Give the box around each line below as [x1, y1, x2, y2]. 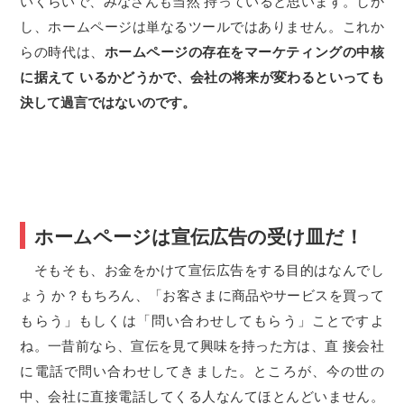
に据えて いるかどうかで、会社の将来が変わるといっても [20, 69, 384, 85]
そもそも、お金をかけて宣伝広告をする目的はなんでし [20, 262, 384, 278]
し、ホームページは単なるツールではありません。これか [20, 19, 384, 34]
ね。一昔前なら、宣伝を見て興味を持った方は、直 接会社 [20, 338, 384, 353]
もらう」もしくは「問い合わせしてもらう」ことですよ [20, 313, 384, 328]
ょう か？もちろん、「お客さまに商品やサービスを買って [20, 288, 384, 303]
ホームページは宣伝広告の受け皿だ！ [34, 226, 364, 247]
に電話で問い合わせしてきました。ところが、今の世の [20, 363, 384, 379]
